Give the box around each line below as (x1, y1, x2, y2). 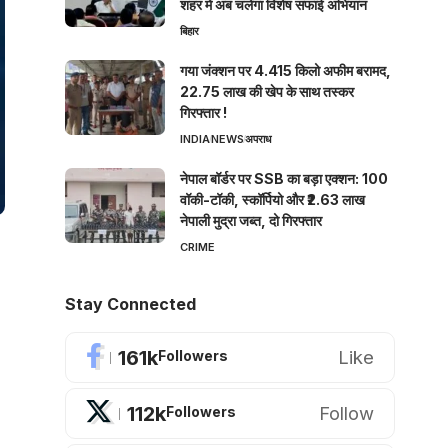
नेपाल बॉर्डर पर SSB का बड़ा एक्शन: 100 (179, 170, 388, 188)
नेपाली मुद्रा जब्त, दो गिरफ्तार (179, 212, 322, 230)
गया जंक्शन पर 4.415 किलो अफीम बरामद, (179, 62, 391, 80)
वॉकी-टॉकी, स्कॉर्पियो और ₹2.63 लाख (179, 191, 365, 209)
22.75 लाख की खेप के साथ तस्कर (179, 83, 354, 101)
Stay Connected (64, 294, 196, 315)
